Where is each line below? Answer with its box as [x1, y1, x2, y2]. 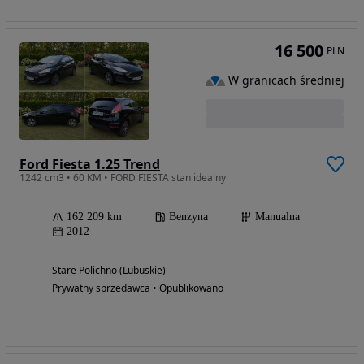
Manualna [255, 210, 300, 223]
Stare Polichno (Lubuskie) [52, 263, 166, 278]
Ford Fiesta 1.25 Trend [19, 155, 160, 174]
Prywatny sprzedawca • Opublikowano [52, 281, 223, 296]
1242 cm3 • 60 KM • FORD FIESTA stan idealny [19, 171, 226, 185]
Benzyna [169, 210, 208, 223]
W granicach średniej [228, 72, 344, 89]
